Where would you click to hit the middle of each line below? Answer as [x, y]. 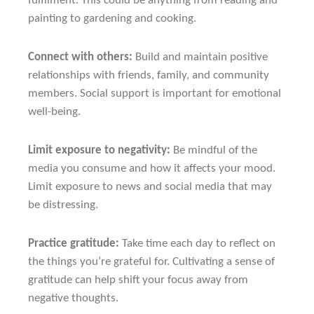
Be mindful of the [214, 151]
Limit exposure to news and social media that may [150, 187]
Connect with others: [80, 57]
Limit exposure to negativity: [99, 151]
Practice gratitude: [74, 243]
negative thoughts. [73, 298]
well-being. [54, 112]
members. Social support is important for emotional [155, 94]
